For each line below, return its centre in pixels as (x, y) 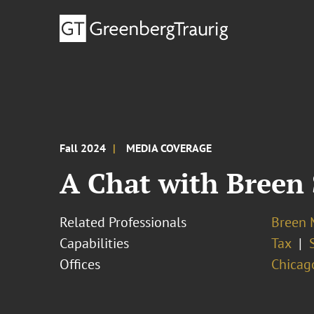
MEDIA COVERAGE (169, 148)
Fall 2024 (83, 148)
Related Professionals (123, 222)
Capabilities (95, 243)
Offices (80, 264)
